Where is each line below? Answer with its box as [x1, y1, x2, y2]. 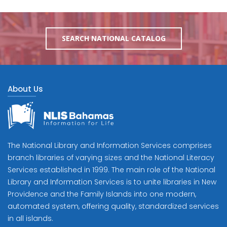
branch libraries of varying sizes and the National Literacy [8, 152, 214, 163]
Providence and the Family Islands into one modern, [8, 188, 196, 199]
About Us [8, 83, 43, 94]
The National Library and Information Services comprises [8, 140, 212, 150]
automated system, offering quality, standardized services [8, 201, 219, 211]
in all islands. [8, 213, 53, 223]
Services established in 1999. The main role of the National [8, 164, 215, 175]
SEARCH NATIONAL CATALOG [61, 33, 166, 43]
